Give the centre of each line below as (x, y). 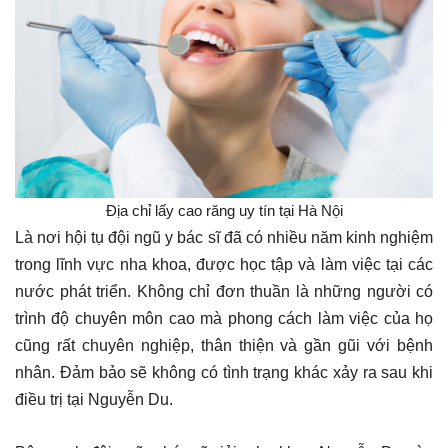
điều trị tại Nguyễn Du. (94, 399)
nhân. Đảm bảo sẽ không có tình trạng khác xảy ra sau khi (224, 372)
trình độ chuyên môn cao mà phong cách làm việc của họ (224, 318)
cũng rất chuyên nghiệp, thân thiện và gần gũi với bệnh (224, 345)
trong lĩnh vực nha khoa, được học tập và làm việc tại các (224, 264)
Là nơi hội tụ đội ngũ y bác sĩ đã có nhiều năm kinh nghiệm (224, 237)
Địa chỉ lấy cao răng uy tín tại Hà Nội (224, 210)
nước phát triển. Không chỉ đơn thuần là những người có (224, 291)
